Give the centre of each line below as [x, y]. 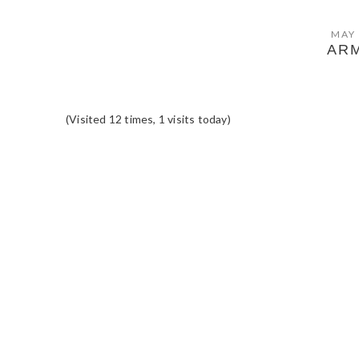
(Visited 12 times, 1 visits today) [148, 119]
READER [120, 173]
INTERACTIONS [164, 202]
